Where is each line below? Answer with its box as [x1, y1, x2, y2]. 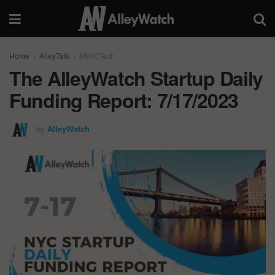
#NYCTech [79, 50, 115, 61]
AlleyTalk [39, 50, 69, 61]
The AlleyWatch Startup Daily [9, 64, 263, 92]
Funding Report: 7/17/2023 [9, 86, 238, 114]
